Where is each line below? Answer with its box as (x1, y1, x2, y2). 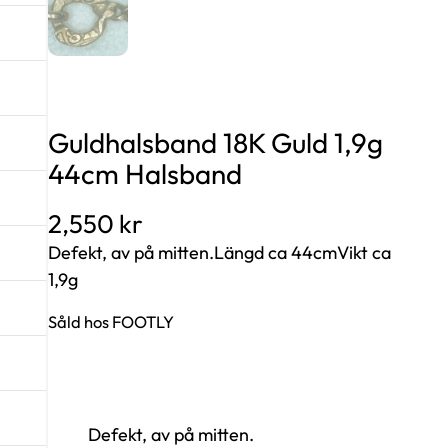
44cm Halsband (48, 156, 242, 192)
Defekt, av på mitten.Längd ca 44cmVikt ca (48, 240, 391, 264)
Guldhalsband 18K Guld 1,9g (48, 125, 383, 161)
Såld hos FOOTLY (48, 311, 174, 333)
